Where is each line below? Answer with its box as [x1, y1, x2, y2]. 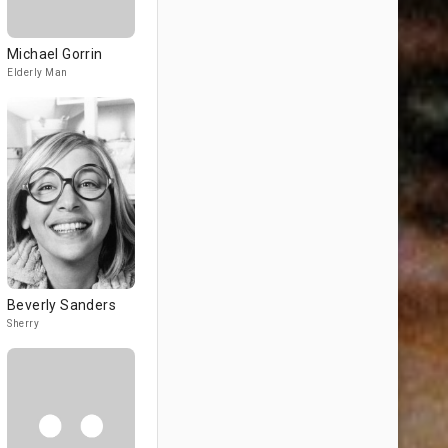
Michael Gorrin [7, 46, 103, 62]
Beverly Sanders [7, 297, 116, 313]
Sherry [7, 318, 39, 329]
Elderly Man [7, 67, 68, 78]
